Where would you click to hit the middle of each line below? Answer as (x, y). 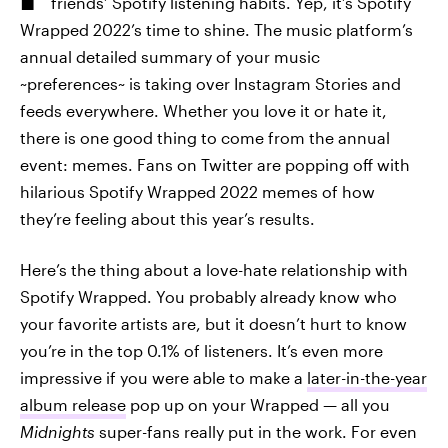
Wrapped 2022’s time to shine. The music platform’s (216, 29)
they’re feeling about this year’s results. (167, 218)
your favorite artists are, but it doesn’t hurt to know (213, 323)
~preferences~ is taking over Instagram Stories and (210, 83)
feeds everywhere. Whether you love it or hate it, (203, 110)
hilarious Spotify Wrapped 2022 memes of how (197, 191)
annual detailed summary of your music (170, 56)
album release (73, 404)
